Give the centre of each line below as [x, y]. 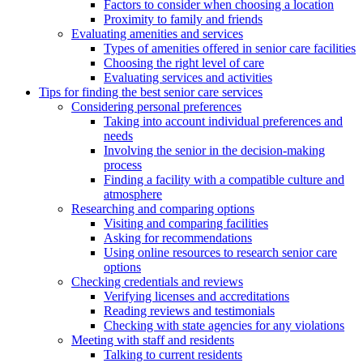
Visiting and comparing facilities [186, 224]
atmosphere [133, 194]
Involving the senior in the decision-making [214, 151]
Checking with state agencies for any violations [224, 326]
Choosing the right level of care [184, 63]
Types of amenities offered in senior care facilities [230, 49]
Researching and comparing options [163, 209]
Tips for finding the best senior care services [151, 92]
